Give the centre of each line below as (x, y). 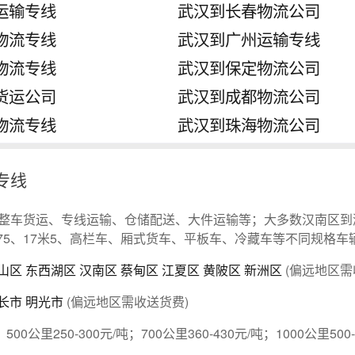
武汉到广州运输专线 (248, 39)
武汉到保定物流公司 (248, 68)
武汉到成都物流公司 (248, 96)
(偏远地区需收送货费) (126, 301)
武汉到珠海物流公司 (248, 125)
